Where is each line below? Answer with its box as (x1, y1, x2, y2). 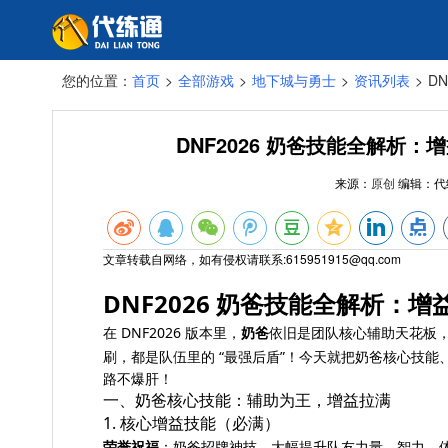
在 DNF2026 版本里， (103, 323, 241, 342)
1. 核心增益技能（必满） (103, 412, 280, 434)
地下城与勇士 (252, 70, 336, 90)
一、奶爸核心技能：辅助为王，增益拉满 (103, 389, 391, 411)
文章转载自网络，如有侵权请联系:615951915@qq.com (103, 250, 401, 267)
